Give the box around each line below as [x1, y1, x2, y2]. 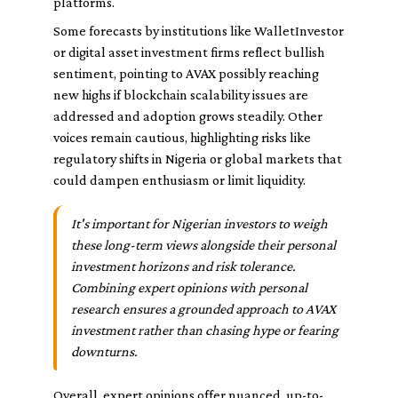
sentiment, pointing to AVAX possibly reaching [53, 66, 319, 81]
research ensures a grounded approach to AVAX [71, 301, 336, 316]
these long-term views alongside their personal [71, 237, 336, 252]
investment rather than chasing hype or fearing [71, 322, 338, 338]
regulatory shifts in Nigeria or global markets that [53, 151, 342, 166]
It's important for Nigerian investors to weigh [71, 216, 328, 231]
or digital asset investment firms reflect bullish [53, 44, 324, 60]
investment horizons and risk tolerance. [71, 259, 296, 274]
